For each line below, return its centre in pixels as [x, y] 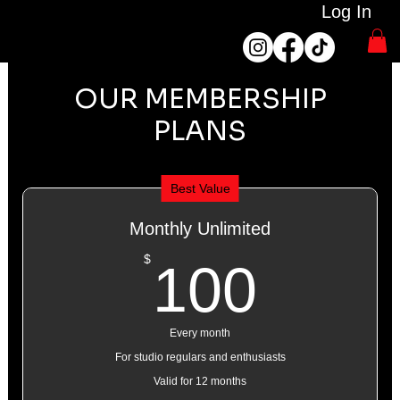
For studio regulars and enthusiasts [200, 357]
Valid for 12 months [200, 381]
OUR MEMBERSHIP [200, 99]
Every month [200, 333]
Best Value [200, 188]
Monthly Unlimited [200, 229]
